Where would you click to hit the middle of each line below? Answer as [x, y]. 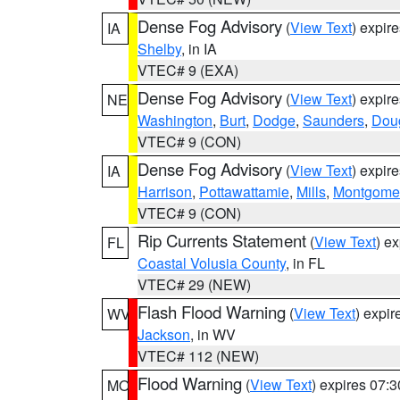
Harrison [165, 192]
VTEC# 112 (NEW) [198, 356]
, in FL [305, 263]
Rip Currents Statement [222, 240]
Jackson [164, 334]
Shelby [159, 49]
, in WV [213, 334]
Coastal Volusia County [212, 263]
